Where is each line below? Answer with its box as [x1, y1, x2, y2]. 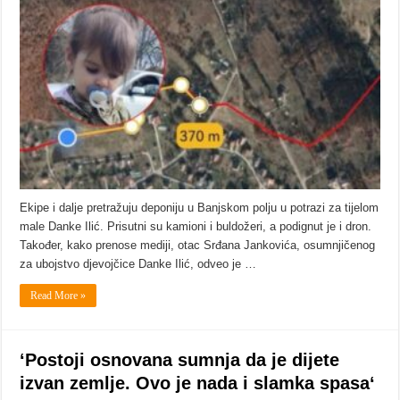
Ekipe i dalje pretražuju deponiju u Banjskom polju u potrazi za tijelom [20, 200, 379, 214]
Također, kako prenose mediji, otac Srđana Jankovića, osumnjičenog [20, 237, 376, 252]
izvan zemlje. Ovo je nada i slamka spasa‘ [20, 372, 376, 393]
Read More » [30, 288, 87, 302]
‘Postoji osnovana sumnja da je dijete [20, 349, 340, 370]
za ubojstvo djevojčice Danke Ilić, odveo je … [20, 256, 257, 271]
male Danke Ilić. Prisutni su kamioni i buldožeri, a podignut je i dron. [20, 219, 372, 233]
